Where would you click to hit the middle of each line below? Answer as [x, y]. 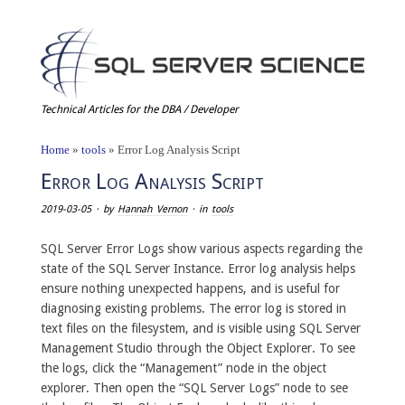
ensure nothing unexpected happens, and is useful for [190, 288]
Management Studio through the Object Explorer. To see [198, 348]
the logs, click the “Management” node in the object [183, 367]
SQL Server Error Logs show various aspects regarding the [201, 248]
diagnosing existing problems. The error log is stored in [193, 308]
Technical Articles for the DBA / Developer [139, 109]
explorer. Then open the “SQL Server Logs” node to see [194, 387]
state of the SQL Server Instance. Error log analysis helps [198, 268]
